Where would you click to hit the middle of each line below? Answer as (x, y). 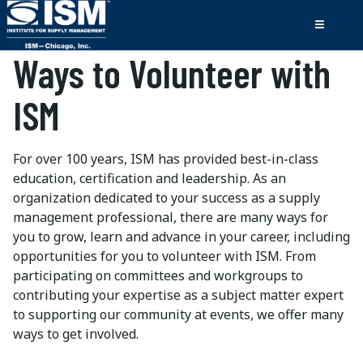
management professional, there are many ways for (171, 217)
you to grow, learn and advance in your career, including (181, 237)
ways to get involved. (76, 334)
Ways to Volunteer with (172, 73)
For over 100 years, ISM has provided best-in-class (166, 159)
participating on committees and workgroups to (158, 275)
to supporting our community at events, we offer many (178, 314)
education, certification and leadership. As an (149, 178)
